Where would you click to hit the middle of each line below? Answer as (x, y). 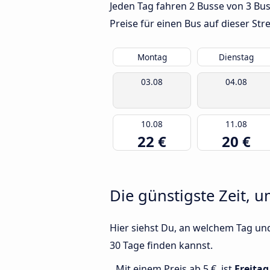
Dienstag (236, 57)
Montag (152, 57)
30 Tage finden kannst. (161, 246)
